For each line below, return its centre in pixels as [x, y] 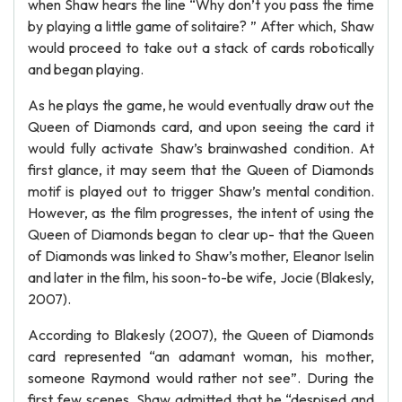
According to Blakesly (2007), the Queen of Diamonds [201, 335]
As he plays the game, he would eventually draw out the [201, 105]
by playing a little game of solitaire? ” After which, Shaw [201, 26]
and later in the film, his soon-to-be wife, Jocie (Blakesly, [201, 277]
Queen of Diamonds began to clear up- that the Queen [201, 234]
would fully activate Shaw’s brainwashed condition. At [201, 148]
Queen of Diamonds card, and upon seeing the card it [201, 127]
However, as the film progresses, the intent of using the [201, 213]
